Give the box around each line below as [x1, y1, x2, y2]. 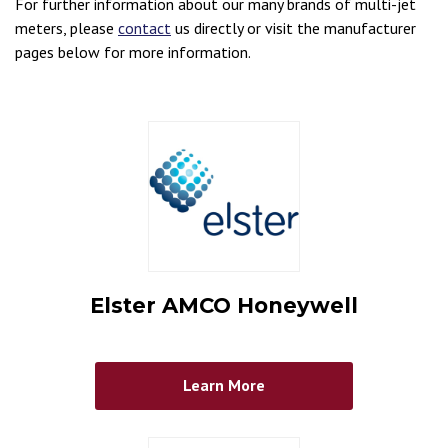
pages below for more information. [15, 42, 251, 63]
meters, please [15, 18, 118, 39]
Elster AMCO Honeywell [90, 293, 358, 319]
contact [118, 18, 171, 39]
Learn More [183, 375, 265, 396]
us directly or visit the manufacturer [171, 18, 416, 39]
